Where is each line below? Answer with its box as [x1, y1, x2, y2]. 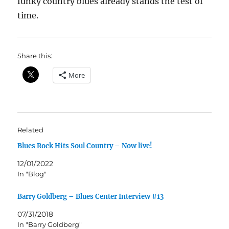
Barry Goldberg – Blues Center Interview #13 [17, 192, 164, 201]
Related [17, 126, 44, 134]
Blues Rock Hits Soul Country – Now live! [17, 142, 153, 151]
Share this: [17, 52, 53, 60]
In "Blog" [17, 170, 47, 178]
